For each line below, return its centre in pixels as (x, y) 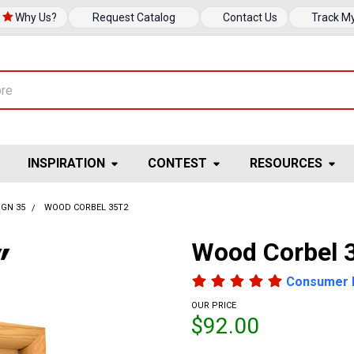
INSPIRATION (67, 163)
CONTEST (178, 163)
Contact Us (250, 17)
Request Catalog (134, 17)
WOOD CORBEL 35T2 (86, 207)
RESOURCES (286, 163)
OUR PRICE (214, 305)
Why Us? (36, 17)
